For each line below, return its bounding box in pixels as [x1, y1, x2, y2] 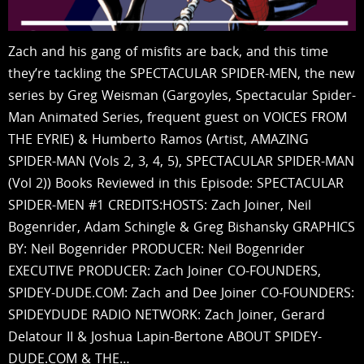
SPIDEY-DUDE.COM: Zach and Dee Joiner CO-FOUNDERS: [8, 283, 354, 301]
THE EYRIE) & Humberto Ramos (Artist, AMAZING [8, 129, 309, 148]
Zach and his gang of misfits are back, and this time [8, 41, 328, 60]
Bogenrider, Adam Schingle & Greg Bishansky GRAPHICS [8, 217, 355, 236]
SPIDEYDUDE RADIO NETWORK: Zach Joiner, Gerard [8, 305, 325, 323]
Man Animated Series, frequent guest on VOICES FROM [8, 107, 347, 126]
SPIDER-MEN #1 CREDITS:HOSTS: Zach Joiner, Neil [8, 195, 311, 214]
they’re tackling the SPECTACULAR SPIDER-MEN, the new [8, 63, 354, 82]
